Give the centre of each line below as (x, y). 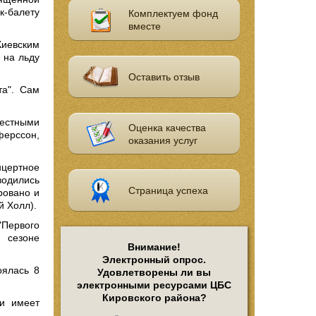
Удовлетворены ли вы (154, 273)
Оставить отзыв (164, 77)
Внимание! (154, 247)
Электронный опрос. (154, 260)
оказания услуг (163, 140)
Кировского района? (154, 298)
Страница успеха (169, 191)
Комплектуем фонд (174, 13)
